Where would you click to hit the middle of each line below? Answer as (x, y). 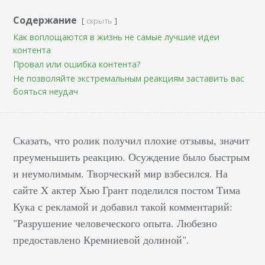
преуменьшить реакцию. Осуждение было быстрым (132, 157)
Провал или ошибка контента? (77, 64)
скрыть (100, 21)
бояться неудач (46, 91)
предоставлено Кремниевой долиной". (101, 240)
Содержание (45, 20)
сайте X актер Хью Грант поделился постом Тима (127, 190)
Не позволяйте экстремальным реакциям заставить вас (129, 78)
